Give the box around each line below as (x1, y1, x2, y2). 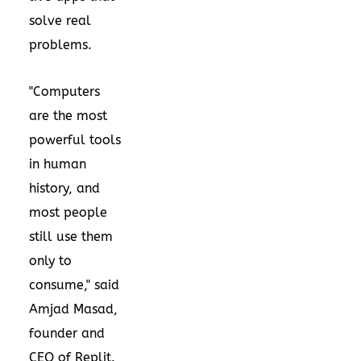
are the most (29, 107, 107, 123)
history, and (29, 180, 100, 196)
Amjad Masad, (29, 301, 118, 317)
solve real (29, 12, 91, 28)
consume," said (29, 276, 119, 293)
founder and (29, 325, 105, 341)
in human (29, 156, 86, 172)
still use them (29, 228, 113, 244)
